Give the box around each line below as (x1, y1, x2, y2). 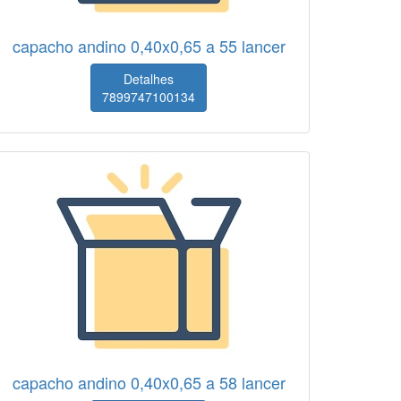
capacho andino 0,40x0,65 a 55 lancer (12, 34, 286, 57)
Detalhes (124, 70, 174, 88)
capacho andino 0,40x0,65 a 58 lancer (12, 371, 286, 394)
